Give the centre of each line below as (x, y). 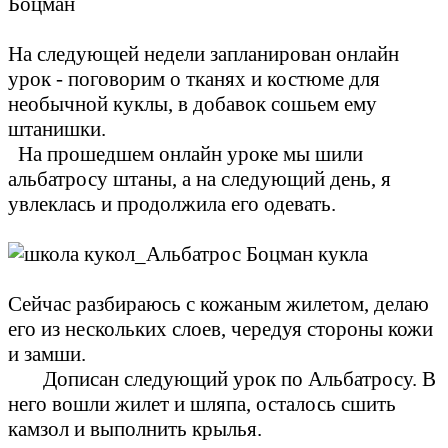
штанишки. (57, 128)
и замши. (47, 353)
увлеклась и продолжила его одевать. (172, 203)
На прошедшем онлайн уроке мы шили (185, 153)
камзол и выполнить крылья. (135, 428)
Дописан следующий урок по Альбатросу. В (222, 378)
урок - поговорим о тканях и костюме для (194, 78)
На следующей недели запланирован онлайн (203, 53)
